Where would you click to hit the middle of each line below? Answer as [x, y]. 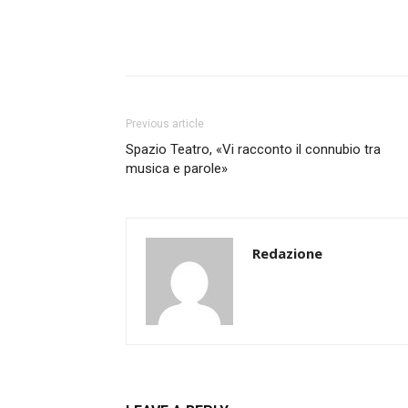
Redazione [287, 253]
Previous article [165, 124]
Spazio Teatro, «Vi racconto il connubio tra [253, 149]
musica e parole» [177, 168]
